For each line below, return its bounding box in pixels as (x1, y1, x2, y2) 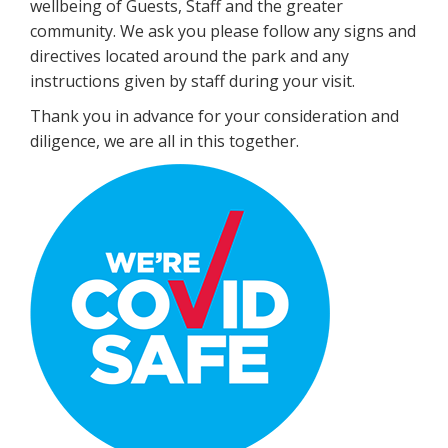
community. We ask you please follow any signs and (30, 19, 416, 42)
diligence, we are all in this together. (30, 129, 299, 152)
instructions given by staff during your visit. (30, 69, 355, 92)
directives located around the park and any (30, 44, 349, 67)
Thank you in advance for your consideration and (30, 104, 399, 127)
